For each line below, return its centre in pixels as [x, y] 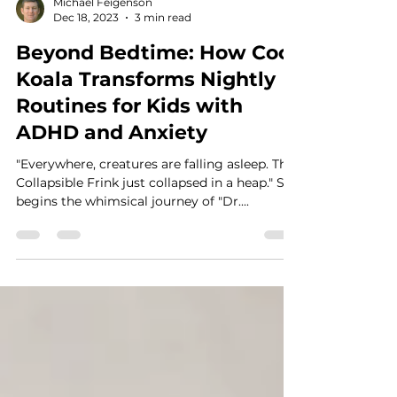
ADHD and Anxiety [112, 171]
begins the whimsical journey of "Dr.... [132, 240]
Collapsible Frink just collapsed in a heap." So [154, 222]
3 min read [163, 56]
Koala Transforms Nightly [146, 118]
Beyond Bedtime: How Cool [156, 92]
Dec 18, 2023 [86, 56]
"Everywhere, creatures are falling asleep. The [155, 203]
